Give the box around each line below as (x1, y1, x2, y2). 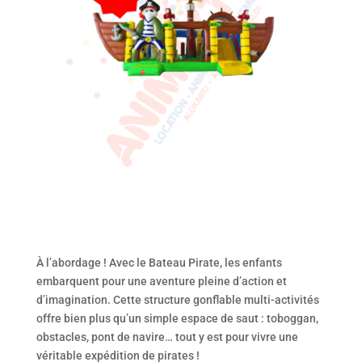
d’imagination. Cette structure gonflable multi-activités (36, 293, 319, 307)
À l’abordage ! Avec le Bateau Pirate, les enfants (36, 256, 282, 270)
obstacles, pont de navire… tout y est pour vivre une (36, 330, 298, 344)
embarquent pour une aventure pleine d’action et (36, 275, 287, 288)
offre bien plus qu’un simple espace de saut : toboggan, (36, 312, 318, 326)
